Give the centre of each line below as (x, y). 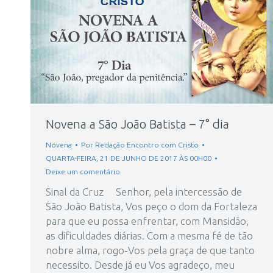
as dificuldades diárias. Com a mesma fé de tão (149, 236)
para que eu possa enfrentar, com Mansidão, (147, 221)
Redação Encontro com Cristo (147, 145)
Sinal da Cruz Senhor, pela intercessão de (144, 192)
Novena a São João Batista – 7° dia (137, 124)
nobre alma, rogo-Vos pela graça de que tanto (150, 250)
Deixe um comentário (83, 172)
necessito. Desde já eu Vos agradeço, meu (140, 265)
